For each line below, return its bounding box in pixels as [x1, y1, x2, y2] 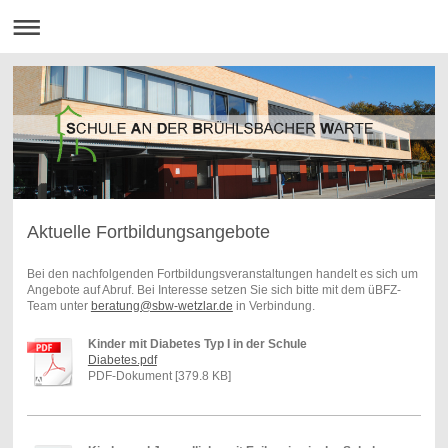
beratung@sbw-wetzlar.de [90, 299, 233, 314]
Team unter [26, 299, 91, 314]
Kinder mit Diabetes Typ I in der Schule [87, 337, 307, 352]
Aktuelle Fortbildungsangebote [26, 222, 270, 243]
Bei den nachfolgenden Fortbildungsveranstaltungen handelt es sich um [26, 267, 418, 282]
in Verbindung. [232, 299, 315, 314]
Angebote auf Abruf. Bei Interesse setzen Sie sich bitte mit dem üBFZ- [26, 283, 401, 298]
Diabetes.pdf [87, 353, 157, 368]
